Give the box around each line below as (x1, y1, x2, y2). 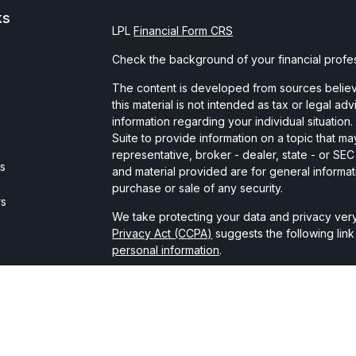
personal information (112, 243, 220, 257)
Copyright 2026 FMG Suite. (112, 272, 253, 285)
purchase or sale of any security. (112, 181, 284, 195)
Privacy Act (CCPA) (112, 226, 213, 240)
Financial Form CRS (133, 24, 234, 37)
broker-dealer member (112, 317, 236, 331)
